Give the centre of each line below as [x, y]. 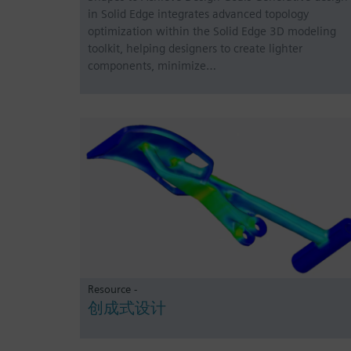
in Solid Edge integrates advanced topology [198, 14]
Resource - [112, 289]
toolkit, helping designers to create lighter [195, 48]
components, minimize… [152, 65]
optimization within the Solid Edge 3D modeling [212, 31]
